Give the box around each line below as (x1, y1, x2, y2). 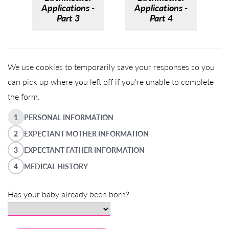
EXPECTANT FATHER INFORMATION (24, 145, 145, 155)
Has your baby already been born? (8, 188, 129, 200)
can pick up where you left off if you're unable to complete (8, 76, 214, 87)
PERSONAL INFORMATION (24, 112, 113, 122)
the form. (8, 90, 40, 102)
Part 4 (149, 11, 173, 24)
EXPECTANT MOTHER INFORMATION (24, 128, 149, 139)
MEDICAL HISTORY (24, 161, 88, 171)
